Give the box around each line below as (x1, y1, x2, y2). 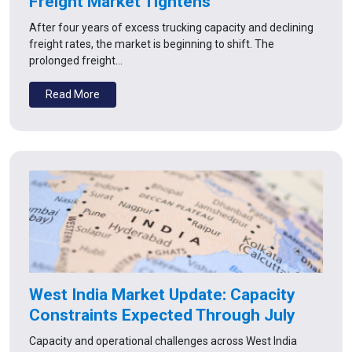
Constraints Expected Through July (29, 305, 295, 324)
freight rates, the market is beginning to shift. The (29, 37, 274, 50)
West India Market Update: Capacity (29, 284, 295, 304)
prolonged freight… (29, 53, 123, 67)
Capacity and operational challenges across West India (29, 334, 297, 347)
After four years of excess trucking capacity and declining (29, 20, 313, 34)
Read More (46, 87, 100, 101)
